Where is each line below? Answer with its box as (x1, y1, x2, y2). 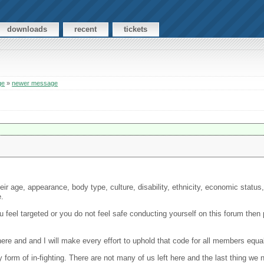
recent (74, 25, 97, 34)
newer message (12, 80, 58, 87)
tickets (124, 25, 148, 34)
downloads (7, 25, 48, 34)
